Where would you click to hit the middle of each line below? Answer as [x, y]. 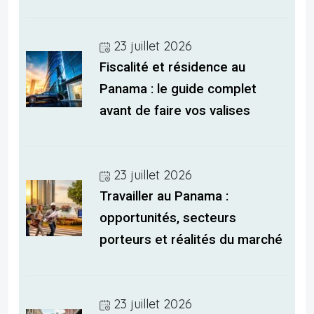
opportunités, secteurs [168, 218]
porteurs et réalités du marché [191, 240]
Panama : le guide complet [178, 89]
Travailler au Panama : [164, 197]
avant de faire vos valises [175, 111]
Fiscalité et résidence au [172, 68]
